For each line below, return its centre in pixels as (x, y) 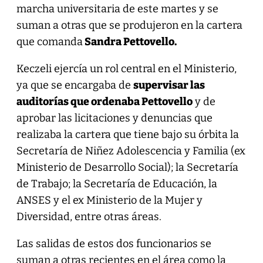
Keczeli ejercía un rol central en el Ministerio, (126, 68)
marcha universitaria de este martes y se (117, 9)
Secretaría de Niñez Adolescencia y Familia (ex (131, 151)
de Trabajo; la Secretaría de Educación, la (117, 183)
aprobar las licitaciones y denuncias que (114, 118)
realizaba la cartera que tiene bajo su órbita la (127, 134)
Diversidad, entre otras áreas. (89, 216)
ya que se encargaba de (75, 85)
